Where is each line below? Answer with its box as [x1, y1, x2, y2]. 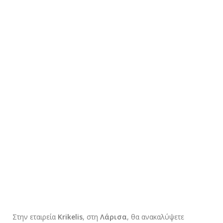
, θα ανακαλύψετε [127, 212, 184, 222]
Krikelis [58, 212, 83, 222]
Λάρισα [100, 212, 127, 222]
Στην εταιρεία [12, 212, 58, 222]
